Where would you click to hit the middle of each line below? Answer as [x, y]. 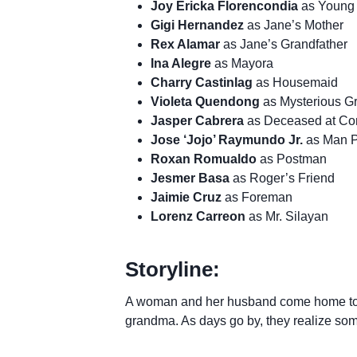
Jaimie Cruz [186, 197]
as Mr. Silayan [286, 216]
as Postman [291, 159]
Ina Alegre [180, 63]
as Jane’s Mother [293, 25]
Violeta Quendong [205, 101]
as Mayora [242, 63]
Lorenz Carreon [198, 216]
